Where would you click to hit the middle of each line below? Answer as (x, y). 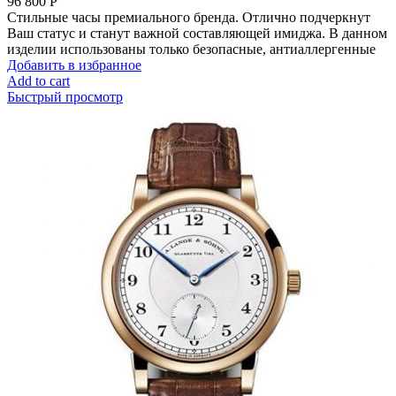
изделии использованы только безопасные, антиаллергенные (191, 49)
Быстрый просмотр (65, 97)
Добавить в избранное (74, 65)
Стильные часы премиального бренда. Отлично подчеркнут (189, 18)
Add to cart (38, 81)
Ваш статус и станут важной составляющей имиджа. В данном (197, 34)
